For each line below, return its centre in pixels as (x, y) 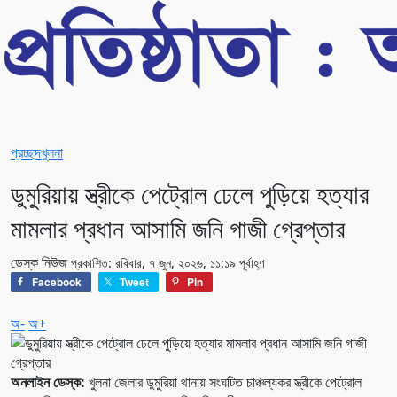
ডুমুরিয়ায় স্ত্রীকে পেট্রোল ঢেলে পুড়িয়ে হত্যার (190, 193)
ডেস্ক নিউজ (41, 262)
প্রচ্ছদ (26, 152)
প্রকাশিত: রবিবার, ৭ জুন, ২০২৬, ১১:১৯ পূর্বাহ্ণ (167, 262)
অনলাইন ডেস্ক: (48, 381)
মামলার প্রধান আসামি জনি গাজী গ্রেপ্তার (178, 228)
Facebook (57, 281)
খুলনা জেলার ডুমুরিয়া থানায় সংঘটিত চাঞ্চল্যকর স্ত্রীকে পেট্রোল (223, 381)
